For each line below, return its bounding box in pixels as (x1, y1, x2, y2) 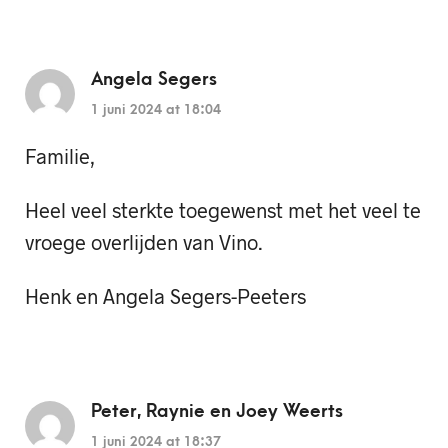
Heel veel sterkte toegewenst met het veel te (25, 198, 421, 223)
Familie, (25, 143, 95, 168)
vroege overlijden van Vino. (25, 230, 262, 255)
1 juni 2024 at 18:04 (91, 101, 221, 117)
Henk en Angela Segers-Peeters (25, 284, 306, 309)
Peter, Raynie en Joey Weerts (91, 400, 343, 422)
